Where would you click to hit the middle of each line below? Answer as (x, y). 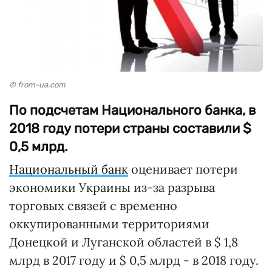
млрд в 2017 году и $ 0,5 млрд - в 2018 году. (134, 260)
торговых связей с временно (93, 206)
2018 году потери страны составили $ (130, 128)
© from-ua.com (37, 85)
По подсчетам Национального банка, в (132, 110)
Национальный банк (69, 169)
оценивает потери (183, 169)
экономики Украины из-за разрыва (112, 187)
